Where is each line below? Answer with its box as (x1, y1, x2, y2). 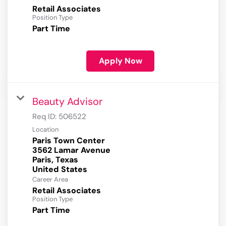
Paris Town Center (32, 135, 105, 146)
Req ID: (32, 111, 59, 122)
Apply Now (98, 55, 142, 67)
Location (32, 125, 59, 134)
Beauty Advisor (32, 95, 102, 108)
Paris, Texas (32, 154, 78, 165)
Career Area (32, 175, 68, 184)
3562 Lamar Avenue (32, 145, 110, 156)
